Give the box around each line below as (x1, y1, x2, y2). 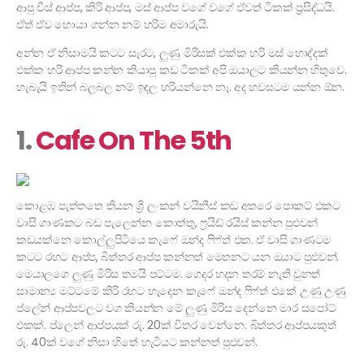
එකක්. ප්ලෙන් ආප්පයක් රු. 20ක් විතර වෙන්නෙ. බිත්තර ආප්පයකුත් (16, 317, 336, 334)
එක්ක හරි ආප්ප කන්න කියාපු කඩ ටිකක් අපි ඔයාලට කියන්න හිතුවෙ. (16, 62, 347, 79)
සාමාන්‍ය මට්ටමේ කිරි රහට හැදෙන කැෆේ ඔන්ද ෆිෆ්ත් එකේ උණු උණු (16, 283, 346, 300)
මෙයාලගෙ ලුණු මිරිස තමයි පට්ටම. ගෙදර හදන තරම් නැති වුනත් (16, 266, 321, 283)
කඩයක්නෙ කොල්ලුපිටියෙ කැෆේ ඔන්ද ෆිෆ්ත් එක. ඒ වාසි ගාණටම (16, 232, 331, 249)
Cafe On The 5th (36, 122, 232, 159)
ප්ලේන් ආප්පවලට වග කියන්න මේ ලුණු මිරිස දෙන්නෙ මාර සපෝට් (16, 300, 336, 317)
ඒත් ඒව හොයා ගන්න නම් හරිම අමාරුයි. (16, 16, 209, 33)
